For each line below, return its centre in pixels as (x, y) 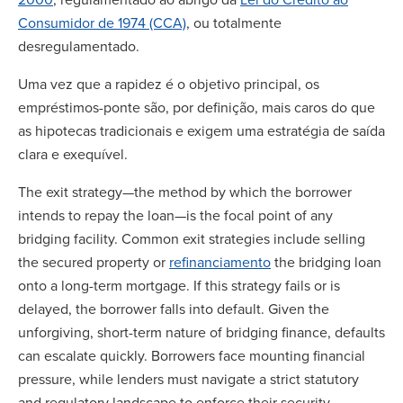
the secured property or (94, 262)
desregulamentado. (79, 46)
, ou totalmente (234, 22)
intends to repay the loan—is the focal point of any (175, 215)
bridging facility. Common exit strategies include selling (192, 238)
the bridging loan (326, 262)
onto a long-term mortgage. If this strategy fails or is (179, 285)
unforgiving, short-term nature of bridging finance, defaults (201, 332)
